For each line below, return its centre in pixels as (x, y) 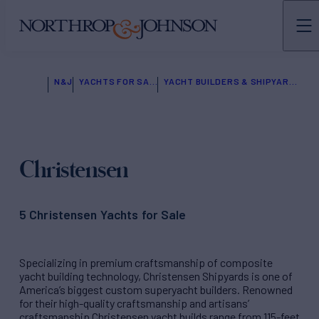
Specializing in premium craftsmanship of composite (146, 262)
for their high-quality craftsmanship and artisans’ (134, 303)
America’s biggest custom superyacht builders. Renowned (156, 289)
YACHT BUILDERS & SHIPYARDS (293, 81)
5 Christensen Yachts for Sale (103, 215)
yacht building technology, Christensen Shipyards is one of (156, 276)
